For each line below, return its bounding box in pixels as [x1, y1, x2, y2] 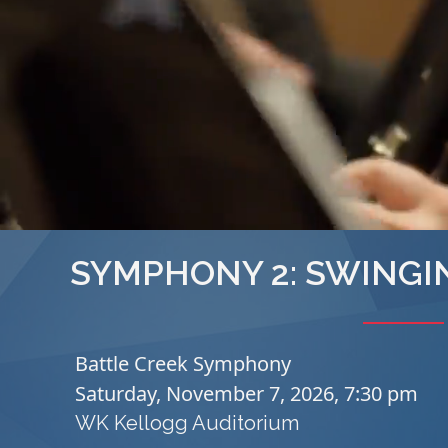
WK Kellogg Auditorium [75, 411, 299, 435]
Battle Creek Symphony [75, 350, 291, 377]
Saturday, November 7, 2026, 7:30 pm [75, 380, 418, 407]
